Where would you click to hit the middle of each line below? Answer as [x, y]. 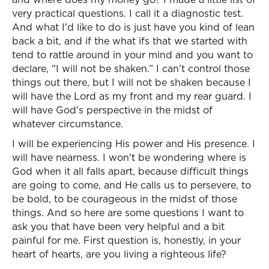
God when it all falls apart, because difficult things [130, 171]
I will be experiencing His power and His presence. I [134, 144]
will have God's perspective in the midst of [112, 110]
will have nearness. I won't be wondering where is [129, 157]
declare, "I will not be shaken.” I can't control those [131, 68]
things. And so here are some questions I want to [128, 213]
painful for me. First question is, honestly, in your [126, 240]
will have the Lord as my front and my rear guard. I [132, 96]
